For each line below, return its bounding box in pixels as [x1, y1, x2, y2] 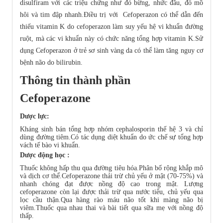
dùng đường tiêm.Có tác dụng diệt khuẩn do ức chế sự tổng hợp [20, 133, 203, 141]
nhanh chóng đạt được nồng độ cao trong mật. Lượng [20, 180, 203, 188]
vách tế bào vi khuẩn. [20, 141, 80, 149]
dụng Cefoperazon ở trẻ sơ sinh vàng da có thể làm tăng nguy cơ [20, 47, 203, 55]
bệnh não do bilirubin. [20, 59, 83, 67]
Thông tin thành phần [20, 74, 130, 87]
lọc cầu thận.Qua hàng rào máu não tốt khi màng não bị [20, 196, 203, 204]
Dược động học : [20, 151, 70, 159]
